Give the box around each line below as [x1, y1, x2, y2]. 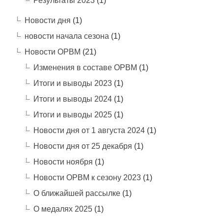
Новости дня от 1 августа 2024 [33, 126, 145, 135]
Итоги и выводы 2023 [33, 79, 112, 87]
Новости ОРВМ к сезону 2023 [33, 173, 141, 182]
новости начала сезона [24, 31, 109, 40]
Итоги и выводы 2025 [33, 110, 112, 119]
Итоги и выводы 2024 [33, 94, 112, 103]
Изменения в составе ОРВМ [33, 63, 137, 72]
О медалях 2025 [33, 204, 92, 213]
